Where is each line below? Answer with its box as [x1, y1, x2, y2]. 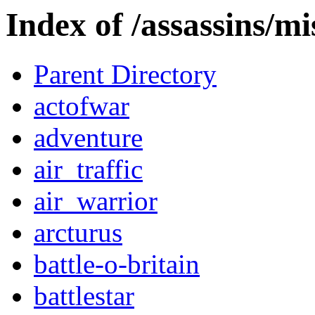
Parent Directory [34, 59, 217, 90]
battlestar [34, 281, 134, 311]
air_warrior [34, 186, 157, 217]
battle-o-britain [34, 249, 200, 280]
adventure [34, 122, 143, 153]
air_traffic [34, 154, 143, 185]
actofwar [34, 91, 129, 122]
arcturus [34, 217, 122, 248]
